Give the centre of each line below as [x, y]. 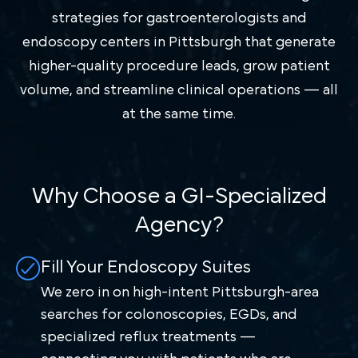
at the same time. [179, 114]
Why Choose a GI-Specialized [179, 196]
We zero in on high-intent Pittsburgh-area [179, 292]
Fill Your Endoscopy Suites [145, 267]
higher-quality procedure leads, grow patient [179, 66]
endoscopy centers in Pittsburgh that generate [179, 42]
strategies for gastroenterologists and [179, 18]
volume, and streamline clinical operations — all [179, 90]
